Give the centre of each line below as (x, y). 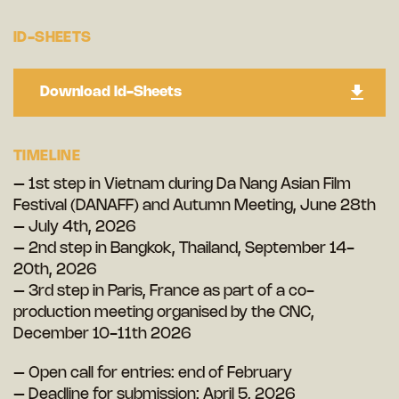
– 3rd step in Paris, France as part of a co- (164, 292)
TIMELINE (47, 157)
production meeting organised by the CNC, (164, 313)
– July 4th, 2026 (75, 228)
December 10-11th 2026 (102, 334)
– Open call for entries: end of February (153, 374)
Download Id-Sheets (111, 93)
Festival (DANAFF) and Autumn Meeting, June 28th (195, 206)
